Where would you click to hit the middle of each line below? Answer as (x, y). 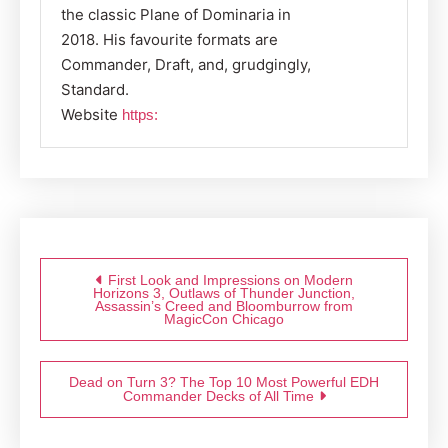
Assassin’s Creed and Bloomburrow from (224, 305)
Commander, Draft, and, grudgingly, (186, 64)
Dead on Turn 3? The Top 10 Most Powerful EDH (224, 381)
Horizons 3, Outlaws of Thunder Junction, (224, 292)
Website (89, 114)
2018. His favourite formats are (169, 39)
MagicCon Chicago (224, 318)
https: (140, 114)
